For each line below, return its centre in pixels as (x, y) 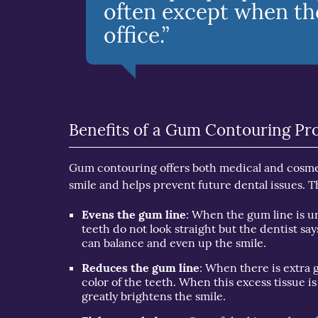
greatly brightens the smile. (154, 296)
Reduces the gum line (141, 267)
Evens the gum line (134, 214)
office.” (137, 34)
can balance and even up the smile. (174, 242)
